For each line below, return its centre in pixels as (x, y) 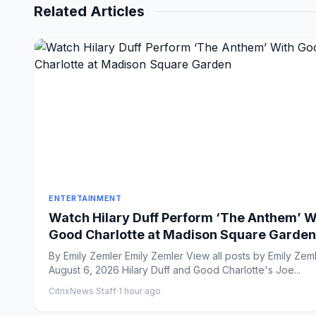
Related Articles (89, 11)
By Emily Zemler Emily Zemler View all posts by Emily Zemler (56, 256)
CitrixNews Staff (83, 291)
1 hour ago (140, 291)
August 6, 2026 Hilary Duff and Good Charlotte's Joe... (211, 270)
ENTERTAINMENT (85, 198)
